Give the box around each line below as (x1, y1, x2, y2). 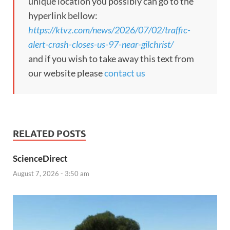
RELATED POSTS (13, 128, 86, 140)
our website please (28, 67, 104, 79)
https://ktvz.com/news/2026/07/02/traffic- (28, 24, 190, 36)
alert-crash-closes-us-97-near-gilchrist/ (28, 39, 174, 50)
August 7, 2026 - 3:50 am (13, 169, 89, 178)
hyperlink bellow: (28, 10, 98, 22)
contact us (104, 67, 145, 79)
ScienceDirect (13, 153, 68, 164)
